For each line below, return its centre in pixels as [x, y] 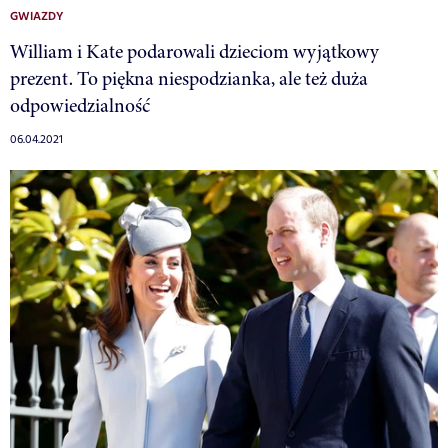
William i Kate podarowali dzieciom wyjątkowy [194, 51]
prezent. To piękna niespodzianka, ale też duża [189, 78]
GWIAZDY [36, 16]
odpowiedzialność [80, 105]
